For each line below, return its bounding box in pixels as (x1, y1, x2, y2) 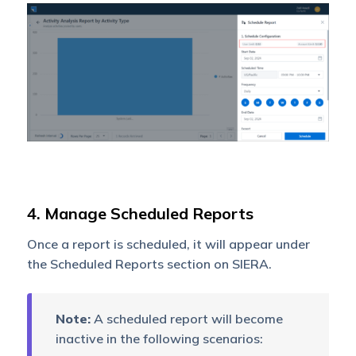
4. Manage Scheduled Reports (26, 203, 253, 224)
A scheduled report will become (90, 311, 283, 327)
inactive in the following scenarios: (55, 331, 263, 347)
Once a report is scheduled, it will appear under (26, 236, 310, 253)
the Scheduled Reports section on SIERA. (26, 256, 272, 273)
